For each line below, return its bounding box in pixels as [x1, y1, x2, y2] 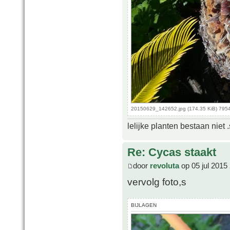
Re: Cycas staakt [127, 146, 216, 159]
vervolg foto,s [127, 176, 186, 187]
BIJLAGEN [131, 202, 157, 208]
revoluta [150, 161, 179, 170]
